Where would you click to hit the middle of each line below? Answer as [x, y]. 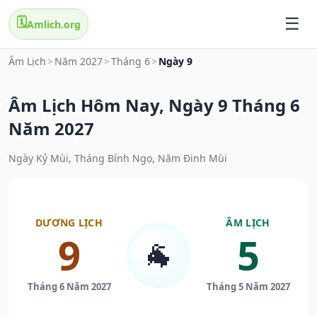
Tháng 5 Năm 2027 [248, 287]
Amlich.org [54, 24]
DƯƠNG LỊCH [69, 223]
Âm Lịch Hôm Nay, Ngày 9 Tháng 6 [154, 105]
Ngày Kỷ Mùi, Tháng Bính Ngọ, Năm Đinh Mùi [118, 158]
